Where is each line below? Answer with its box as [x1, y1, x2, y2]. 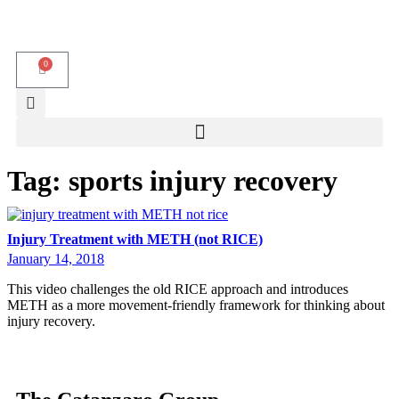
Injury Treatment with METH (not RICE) [7, 231, 263, 247]
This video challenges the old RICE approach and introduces [7, 281, 348, 297]
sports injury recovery [69, 164, 338, 197]
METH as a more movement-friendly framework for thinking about [7, 297, 385, 313]
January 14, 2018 [7, 251, 104, 267]
